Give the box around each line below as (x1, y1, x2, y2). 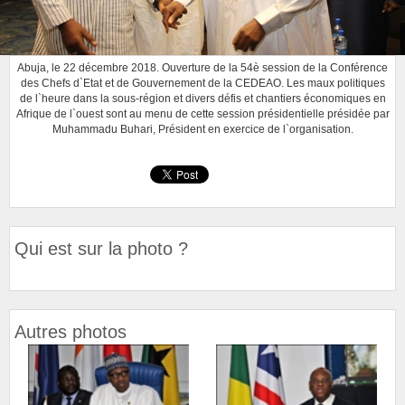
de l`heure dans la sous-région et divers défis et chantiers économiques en (19, 91, 386, 105)
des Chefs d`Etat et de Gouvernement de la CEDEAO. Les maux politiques (20, 76, 385, 89)
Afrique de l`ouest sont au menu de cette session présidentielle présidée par (15, 107, 390, 120)
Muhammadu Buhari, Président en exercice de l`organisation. (52, 122, 353, 136)
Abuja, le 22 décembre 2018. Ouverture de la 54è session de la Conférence (17, 61, 388, 74)
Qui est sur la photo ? (14, 238, 188, 259)
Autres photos (14, 321, 127, 342)
